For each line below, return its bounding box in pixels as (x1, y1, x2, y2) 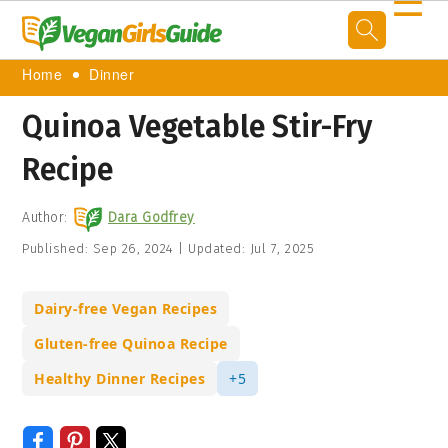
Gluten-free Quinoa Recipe (34, 334, 228, 353)
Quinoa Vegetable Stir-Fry (22, 109, 373, 145)
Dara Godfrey (107, 209, 195, 226)
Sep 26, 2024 (92, 241, 174, 256)
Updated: (183, 241, 250, 256)
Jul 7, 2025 (249, 241, 315, 256)
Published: (22, 241, 93, 256)
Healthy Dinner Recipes (34, 369, 206, 388)
